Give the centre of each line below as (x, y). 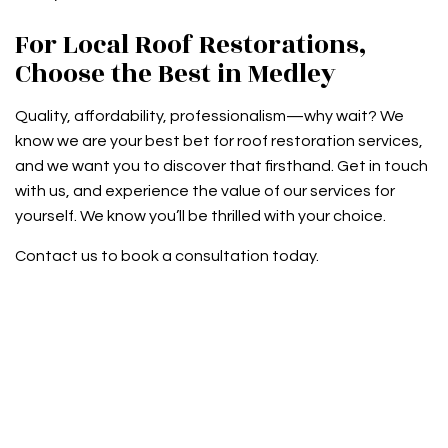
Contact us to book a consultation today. (167, 256)
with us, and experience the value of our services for (205, 191)
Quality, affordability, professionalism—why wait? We (209, 116)
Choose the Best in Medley (175, 74)
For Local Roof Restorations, (191, 45)
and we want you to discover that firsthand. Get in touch (221, 166)
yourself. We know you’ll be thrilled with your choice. (200, 216)
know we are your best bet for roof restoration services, (219, 141)
